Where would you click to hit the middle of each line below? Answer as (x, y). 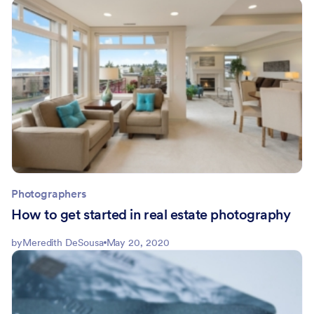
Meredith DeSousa (63, 242)
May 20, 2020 (138, 242)
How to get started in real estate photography (151, 214)
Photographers (49, 193)
